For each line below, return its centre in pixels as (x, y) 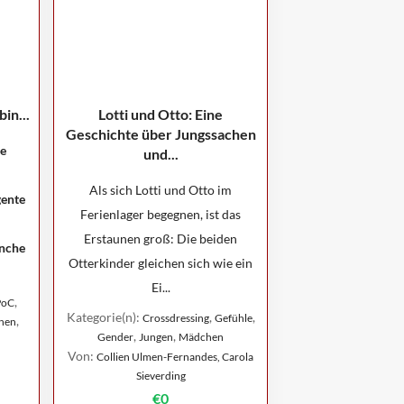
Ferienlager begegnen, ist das (161, 214)
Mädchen (201, 337)
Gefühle (233, 318)
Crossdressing (175, 318)
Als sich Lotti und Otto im (161, 190)
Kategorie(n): (104, 317)
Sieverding (161, 376)
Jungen (156, 337)
